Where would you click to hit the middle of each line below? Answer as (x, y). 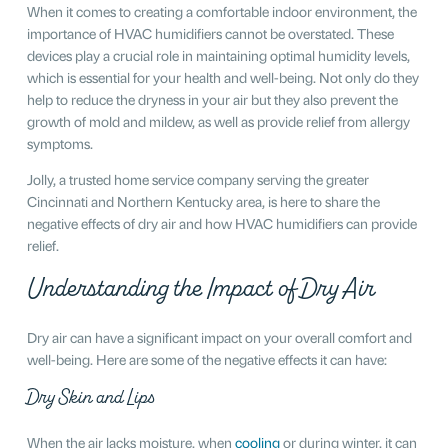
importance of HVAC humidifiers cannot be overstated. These (210, 32)
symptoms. (59, 142)
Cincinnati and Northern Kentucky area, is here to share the (203, 200)
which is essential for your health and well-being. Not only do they (222, 76)
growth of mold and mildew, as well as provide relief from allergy (218, 120)
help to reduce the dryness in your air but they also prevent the (212, 98)
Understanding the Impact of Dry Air (200, 287)
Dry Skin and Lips (90, 396)
